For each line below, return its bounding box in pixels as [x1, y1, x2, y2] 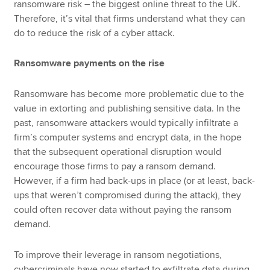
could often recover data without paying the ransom [14, 203, 232, 216]
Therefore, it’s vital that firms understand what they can [14, 12, 246, 25]
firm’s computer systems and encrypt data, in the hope [14, 131, 242, 143]
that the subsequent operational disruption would [14, 145, 222, 158]
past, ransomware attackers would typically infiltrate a [14, 116, 239, 129]
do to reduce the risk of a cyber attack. [14, 27, 175, 39]
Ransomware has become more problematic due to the [14, 87, 245, 100]
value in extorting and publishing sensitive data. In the [14, 102, 241, 115]
